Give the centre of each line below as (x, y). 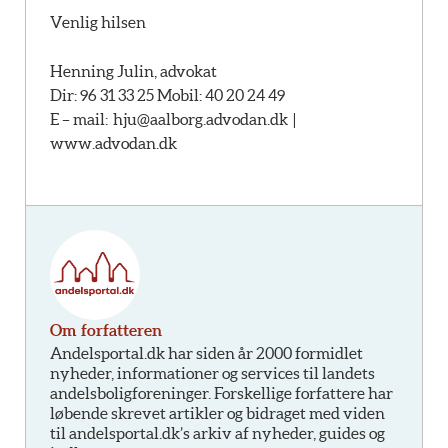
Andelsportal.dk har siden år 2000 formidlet (206, 352)
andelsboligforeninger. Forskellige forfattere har (221, 392)
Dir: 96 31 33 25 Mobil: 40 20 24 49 (167, 95)
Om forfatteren (106, 329)
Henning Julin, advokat (133, 71)
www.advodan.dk (113, 143)
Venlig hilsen (98, 21)
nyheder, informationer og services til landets (212, 372)
